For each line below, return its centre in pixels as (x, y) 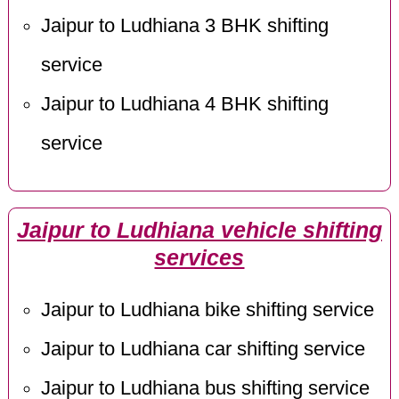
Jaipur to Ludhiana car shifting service (203, 350)
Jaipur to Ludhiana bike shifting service (207, 310)
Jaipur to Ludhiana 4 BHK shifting (184, 105)
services (199, 257)
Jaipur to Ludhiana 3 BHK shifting (184, 26)
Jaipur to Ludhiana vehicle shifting (199, 230)
